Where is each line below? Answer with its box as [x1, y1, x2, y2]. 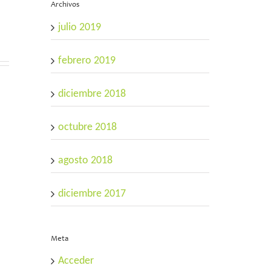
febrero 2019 [57, 54, 116, 67]
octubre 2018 [57, 121, 117, 133]
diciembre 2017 [57, 188, 126, 200]
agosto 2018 [57, 154, 113, 166]
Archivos [50, 1, 79, 10]
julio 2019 [57, 21, 101, 33]
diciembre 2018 [57, 88, 126, 100]
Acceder [57, 255, 94, 267]
